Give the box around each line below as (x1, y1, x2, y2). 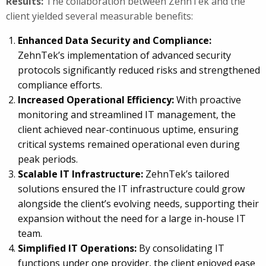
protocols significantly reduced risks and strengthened (18, 63, 260, 77)
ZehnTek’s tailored (143, 167, 229, 180)
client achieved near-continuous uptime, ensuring (18, 122, 239, 136)
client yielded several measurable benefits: (6, 9, 193, 23)
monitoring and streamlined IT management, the (18, 107, 236, 121)
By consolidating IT (137, 241, 224, 255)
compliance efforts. (18, 78, 102, 91)
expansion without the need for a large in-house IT (18, 211, 246, 225)
